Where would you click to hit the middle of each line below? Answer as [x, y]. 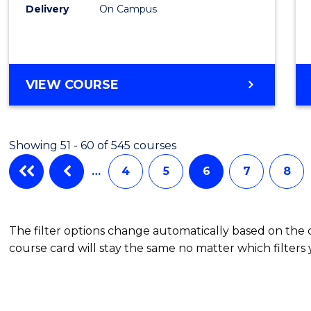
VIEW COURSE [73, 84]
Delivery [48, 9]
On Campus [128, 9]
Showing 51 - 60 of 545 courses [93, 145]
